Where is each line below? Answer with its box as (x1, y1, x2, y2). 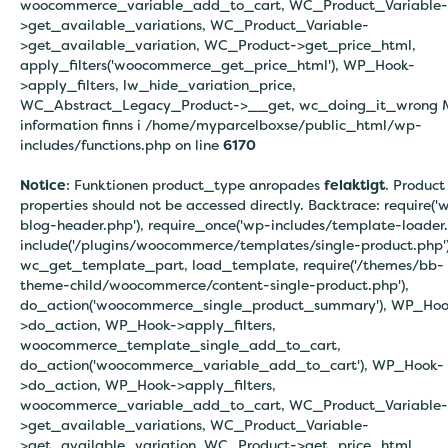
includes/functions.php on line (20, 135, 223, 154)
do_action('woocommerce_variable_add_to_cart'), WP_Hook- (20, 355, 444, 374)
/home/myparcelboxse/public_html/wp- (145, 115, 422, 134)
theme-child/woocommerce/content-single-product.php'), (20, 275, 409, 294)
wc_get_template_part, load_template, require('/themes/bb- (20, 255, 444, 274)
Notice (20, 175, 66, 194)
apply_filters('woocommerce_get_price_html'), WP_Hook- (20, 55, 415, 74)
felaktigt (324, 175, 385, 194)
